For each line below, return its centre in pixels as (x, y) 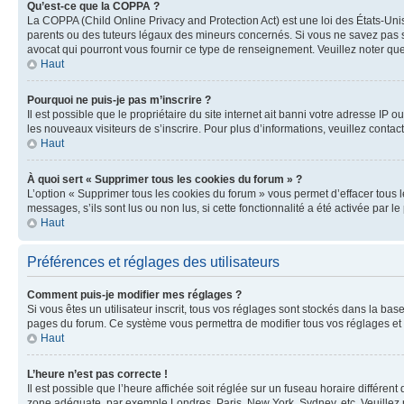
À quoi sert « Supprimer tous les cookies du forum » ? (165, 179)
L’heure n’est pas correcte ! (97, 374)
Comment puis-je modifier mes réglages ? (134, 295)
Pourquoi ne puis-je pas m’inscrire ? (119, 100)
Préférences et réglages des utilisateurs (153, 262)
